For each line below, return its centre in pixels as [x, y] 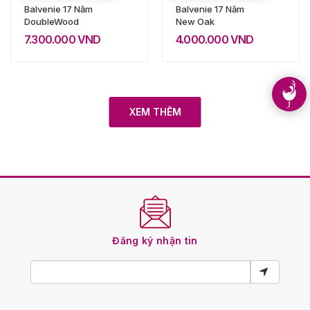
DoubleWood [52, 21]
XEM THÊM [155, 111]
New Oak [195, 21]
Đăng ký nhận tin [155, 241]
